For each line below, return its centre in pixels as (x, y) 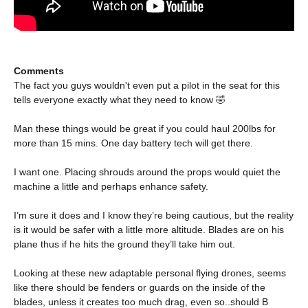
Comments (39, 71)
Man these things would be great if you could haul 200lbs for (145, 129)
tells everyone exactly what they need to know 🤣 (120, 100)
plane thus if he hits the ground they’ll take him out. (124, 244)
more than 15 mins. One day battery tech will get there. (133, 143)
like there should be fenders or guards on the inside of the (140, 287)
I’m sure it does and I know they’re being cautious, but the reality (154, 215)
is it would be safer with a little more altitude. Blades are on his (149, 230)
